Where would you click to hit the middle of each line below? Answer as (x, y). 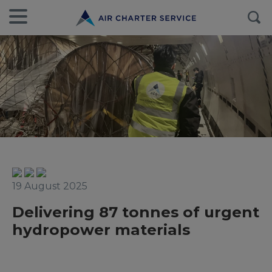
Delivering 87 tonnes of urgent (136, 212)
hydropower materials (101, 229)
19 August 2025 (50, 186)
